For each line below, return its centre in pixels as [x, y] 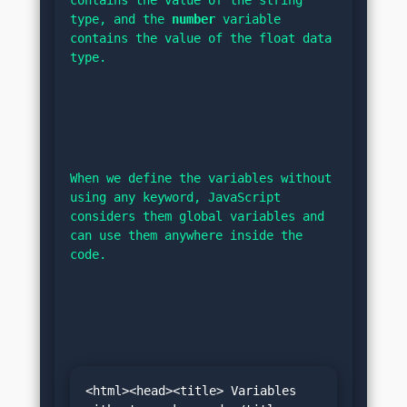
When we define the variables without [201, 179]
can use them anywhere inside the [186, 236]
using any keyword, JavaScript [175, 198]
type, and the [121, 20]
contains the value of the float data [201, 39]
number [194, 20]
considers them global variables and [197, 217]
